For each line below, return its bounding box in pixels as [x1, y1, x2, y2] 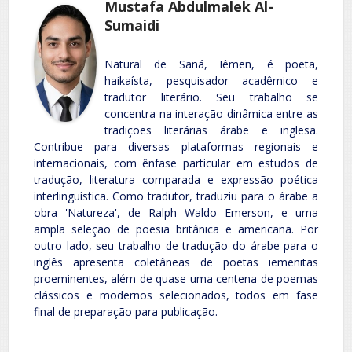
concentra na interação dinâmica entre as [104, 105, 318, 121]
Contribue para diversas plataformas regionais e [34, 138, 318, 154]
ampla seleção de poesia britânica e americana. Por [34, 221, 318, 236]
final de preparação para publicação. [34, 303, 218, 319]
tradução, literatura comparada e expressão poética [34, 171, 318, 187]
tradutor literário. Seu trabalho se [104, 89, 318, 104]
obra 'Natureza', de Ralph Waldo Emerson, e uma [34, 204, 318, 220]
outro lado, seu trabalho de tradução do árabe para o [34, 237, 318, 253]
